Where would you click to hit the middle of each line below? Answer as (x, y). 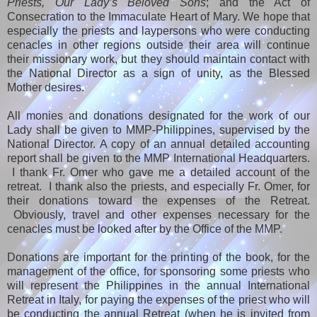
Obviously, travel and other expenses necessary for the (158, 215)
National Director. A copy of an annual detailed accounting (158, 144)
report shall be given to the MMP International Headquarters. (158, 158)
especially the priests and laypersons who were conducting (158, 31)
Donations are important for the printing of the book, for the (158, 258)
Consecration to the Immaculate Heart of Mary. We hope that (158, 17)
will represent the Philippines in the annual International (158, 286)
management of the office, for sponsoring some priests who (158, 272)
